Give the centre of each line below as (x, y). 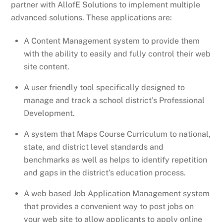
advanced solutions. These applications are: (92, 17)
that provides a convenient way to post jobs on (109, 206)
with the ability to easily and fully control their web (117, 54)
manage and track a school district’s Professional (114, 100)
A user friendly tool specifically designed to (104, 87)
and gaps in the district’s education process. (105, 172)
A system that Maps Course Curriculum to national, (117, 134)
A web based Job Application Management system (117, 193)
